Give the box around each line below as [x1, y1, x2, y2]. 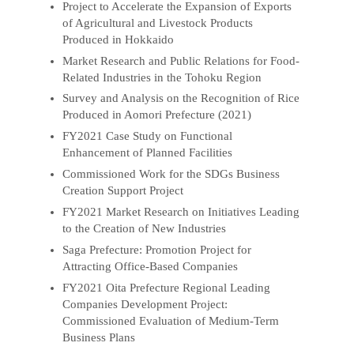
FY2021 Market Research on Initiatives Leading [62, 205, 300, 219]
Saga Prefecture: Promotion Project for [62, 243, 252, 256]
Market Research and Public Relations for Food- [62, 54, 300, 67]
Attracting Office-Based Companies [62, 260, 239, 273]
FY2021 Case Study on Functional [62, 130, 233, 143]
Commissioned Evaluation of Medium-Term [62, 314, 280, 327]
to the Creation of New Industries [62, 222, 227, 235]
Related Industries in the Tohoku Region [62, 70, 262, 84]
